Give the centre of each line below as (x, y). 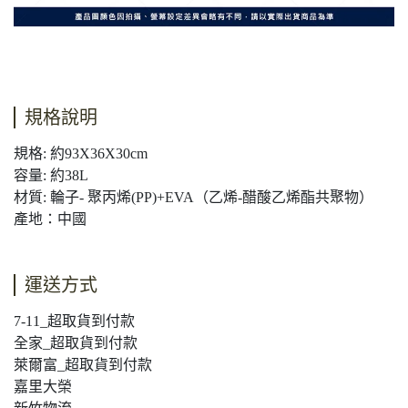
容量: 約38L (51, 176)
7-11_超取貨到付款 (74, 321)
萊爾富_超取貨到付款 (83, 365)
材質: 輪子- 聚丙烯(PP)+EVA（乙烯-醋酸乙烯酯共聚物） (194, 198)
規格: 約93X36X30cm (81, 154)
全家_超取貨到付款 (76, 343)
